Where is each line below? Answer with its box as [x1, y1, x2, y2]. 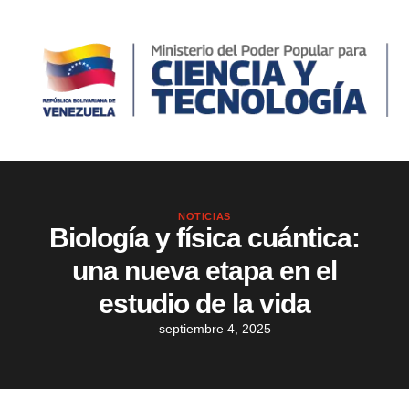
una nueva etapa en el [72, 256, 337, 287]
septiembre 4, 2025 [159, 321, 271, 337]
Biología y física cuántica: [49, 223, 360, 254]
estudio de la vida [99, 288, 310, 320]
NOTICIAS [178, 211, 231, 223]
